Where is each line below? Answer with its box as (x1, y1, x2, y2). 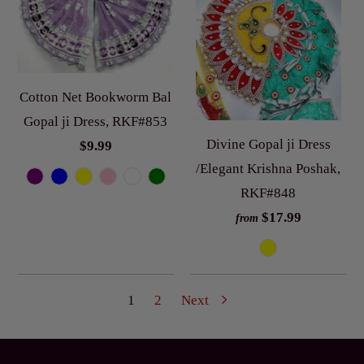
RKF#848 (240, 184, 297, 201)
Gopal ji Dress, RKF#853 (24, 114, 168, 129)
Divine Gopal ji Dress (206, 136, 331, 152)
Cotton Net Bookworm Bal (19, 89, 172, 105)
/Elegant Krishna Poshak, (196, 160, 341, 176)
